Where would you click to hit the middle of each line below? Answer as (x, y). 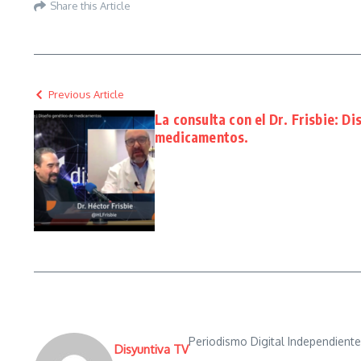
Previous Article (86, 94)
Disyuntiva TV (151, 349)
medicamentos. (202, 137)
